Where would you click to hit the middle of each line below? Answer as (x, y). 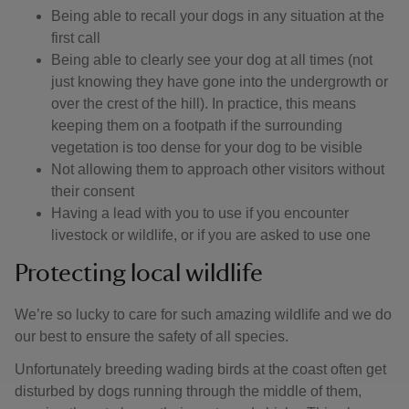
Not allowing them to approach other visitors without (218, 169)
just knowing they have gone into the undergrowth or (220, 82)
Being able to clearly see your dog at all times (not (212, 60)
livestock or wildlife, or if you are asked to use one (211, 235)
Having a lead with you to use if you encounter (200, 213)
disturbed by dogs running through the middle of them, (188, 391)
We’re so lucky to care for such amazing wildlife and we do (203, 315)
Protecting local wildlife (139, 273)
